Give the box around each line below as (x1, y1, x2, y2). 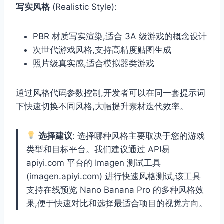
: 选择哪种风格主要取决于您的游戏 (72, 130, 205, 141)
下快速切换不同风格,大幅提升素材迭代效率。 (16, 101, 188, 111)
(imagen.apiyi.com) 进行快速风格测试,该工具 (26, 171, 201, 181)
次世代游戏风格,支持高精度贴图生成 (33, 44, 171, 55)
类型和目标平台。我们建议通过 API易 (26, 144, 170, 154)
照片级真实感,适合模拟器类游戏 (33, 58, 154, 68)
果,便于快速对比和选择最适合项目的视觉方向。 (26, 198, 207, 208)
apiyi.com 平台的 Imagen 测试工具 (26, 157, 161, 168)
